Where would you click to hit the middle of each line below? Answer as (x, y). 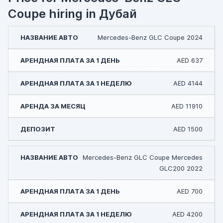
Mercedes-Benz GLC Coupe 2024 (150, 37)
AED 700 (190, 191)
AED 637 (190, 60)
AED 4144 (188, 83)
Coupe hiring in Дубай (72, 14)
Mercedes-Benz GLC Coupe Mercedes (143, 157)
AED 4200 (187, 214)
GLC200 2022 (181, 168)
